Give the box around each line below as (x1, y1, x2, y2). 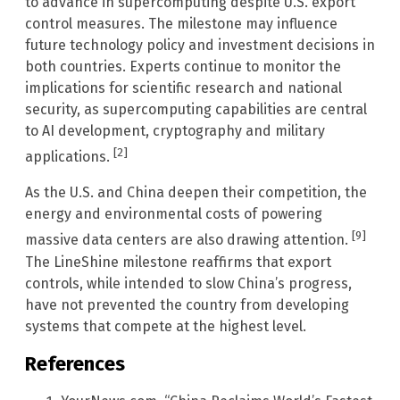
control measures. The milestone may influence (25, 14, 337, 32)
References (25, 351, 125, 376)
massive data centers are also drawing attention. (25, 231, 352, 249)
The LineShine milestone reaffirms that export (25, 253, 331, 271)
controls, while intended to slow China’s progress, (25, 274, 352, 292)
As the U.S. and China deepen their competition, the (25, 184, 367, 202)
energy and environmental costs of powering (25, 205, 322, 223)
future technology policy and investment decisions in (25, 36, 375, 54)
